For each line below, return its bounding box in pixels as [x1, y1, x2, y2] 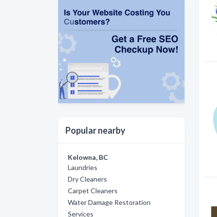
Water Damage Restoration [68, 198, 151, 206]
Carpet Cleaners [68, 186, 118, 195]
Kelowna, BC [68, 153, 108, 161]
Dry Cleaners [68, 174, 107, 183]
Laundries [68, 163, 97, 171]
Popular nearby [65, 124, 125, 136]
